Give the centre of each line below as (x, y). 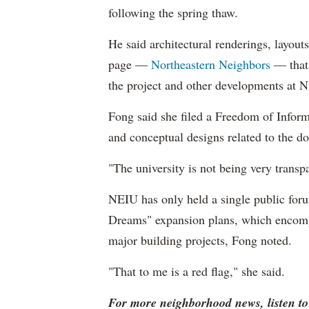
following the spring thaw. (173, 12)
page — (130, 64)
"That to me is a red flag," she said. (197, 271)
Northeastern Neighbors (211, 64)
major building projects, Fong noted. (200, 240)
